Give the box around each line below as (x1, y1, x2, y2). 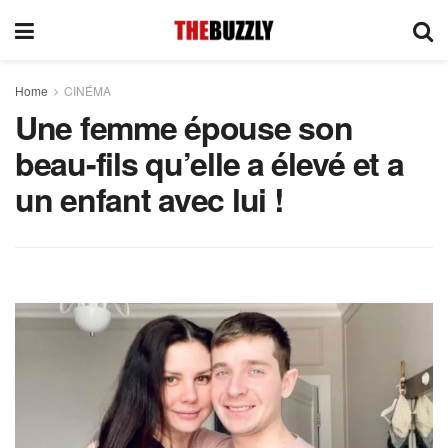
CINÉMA (64, 82, 111, 99)
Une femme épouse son (15, 104, 353, 150)
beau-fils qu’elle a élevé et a (15, 140, 404, 186)
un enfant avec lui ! (15, 176, 284, 222)
